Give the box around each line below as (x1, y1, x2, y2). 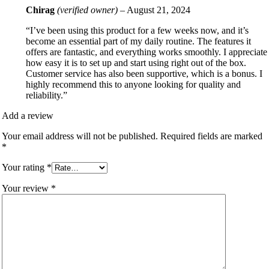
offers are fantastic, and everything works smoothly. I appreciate (26, 47, 267, 58)
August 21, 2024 (127, 5, 190, 16)
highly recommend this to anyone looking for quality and (26, 79, 241, 90)
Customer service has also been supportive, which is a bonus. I (26, 68, 262, 79)
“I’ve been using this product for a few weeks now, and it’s (26, 25, 249, 36)
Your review (2, 183, 51, 194)
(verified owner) (57, 5, 118, 16)
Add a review (2, 110, 53, 121)
